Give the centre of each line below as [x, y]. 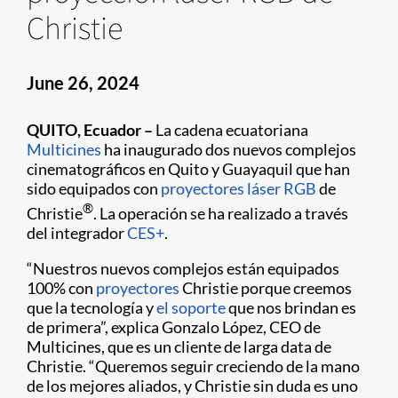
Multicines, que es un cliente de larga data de [179, 346]
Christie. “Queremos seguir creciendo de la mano [193, 366]
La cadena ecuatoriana [231, 130]
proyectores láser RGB [239, 188]
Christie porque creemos [266, 288]
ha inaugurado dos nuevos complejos [229, 149]
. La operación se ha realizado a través [221, 213]
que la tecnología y [92, 307]
